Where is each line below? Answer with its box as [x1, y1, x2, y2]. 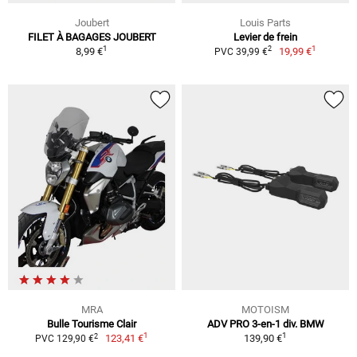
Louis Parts [240, 16, 291, 29]
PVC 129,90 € [34, 333, 94, 345]
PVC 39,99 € [214, 45, 268, 57]
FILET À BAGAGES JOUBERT [27, 30, 156, 43]
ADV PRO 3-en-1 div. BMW [206, 318, 324, 331]
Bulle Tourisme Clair [47, 318, 136, 331]
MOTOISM [241, 304, 289, 316]
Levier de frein [233, 30, 297, 43]
